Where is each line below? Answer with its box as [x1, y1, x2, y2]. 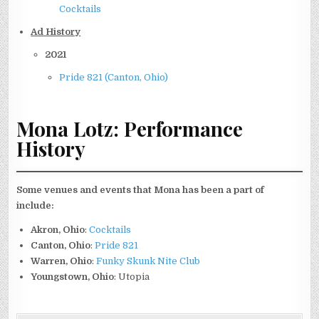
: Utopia [114, 271, 150, 282]
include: [16, 199, 55, 211]
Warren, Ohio [31, 255, 93, 266]
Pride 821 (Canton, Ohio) [59, 72, 169, 83]
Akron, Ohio [31, 224, 85, 235]
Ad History [31, 26, 81, 38]
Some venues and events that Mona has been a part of [16, 184, 265, 195]
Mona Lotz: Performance [16, 115, 244, 142]
